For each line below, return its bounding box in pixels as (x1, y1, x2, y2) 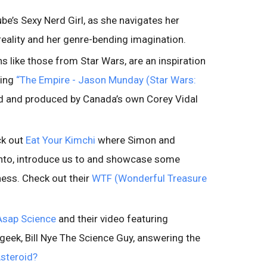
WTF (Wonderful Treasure (92, 172, 207, 184)
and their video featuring (56, 212, 168, 225)
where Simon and (95, 133, 175, 146)
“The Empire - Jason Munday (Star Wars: (16, 74, 196, 86)
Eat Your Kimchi (26, 133, 95, 146)
